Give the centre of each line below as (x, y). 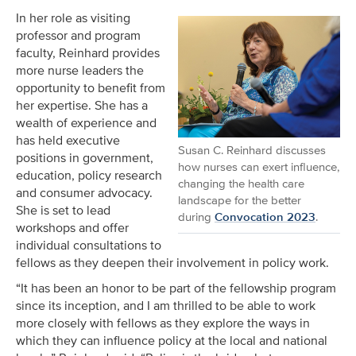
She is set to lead (63, 210)
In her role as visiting (73, 18)
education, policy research (89, 175)
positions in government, (85, 158)
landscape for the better (240, 199)
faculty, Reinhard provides (88, 53)
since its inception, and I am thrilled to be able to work (166, 306)
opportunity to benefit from (91, 88)
